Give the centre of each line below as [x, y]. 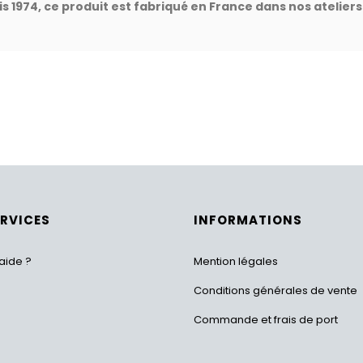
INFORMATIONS [248, 220]
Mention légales [236, 261]
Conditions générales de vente [275, 290]
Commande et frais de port [266, 320]
